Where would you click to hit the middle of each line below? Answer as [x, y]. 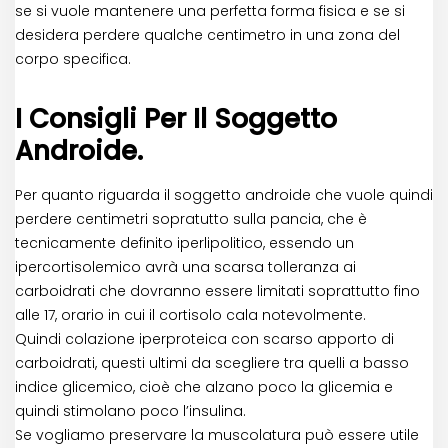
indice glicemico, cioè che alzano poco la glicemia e [204, 387]
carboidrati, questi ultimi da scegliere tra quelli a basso [212, 363]
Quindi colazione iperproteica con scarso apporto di [204, 339]
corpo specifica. [73, 59]
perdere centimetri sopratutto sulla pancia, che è [191, 219]
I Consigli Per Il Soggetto [176, 119]
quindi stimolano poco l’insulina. [130, 411]
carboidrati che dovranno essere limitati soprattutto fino [217, 291]
